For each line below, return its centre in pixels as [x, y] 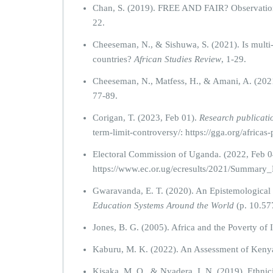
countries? [113, 59]
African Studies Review [178, 59]
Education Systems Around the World [163, 205]
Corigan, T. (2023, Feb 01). [146, 118]
